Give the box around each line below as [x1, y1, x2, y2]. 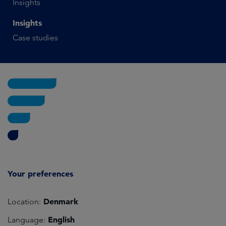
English [45, 214, 75, 224]
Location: [8, 196, 41, 206]
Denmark [41, 196, 78, 206]
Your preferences [8, 168, 73, 179]
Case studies [13, 33, 58, 43]
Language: [8, 214, 45, 224]
